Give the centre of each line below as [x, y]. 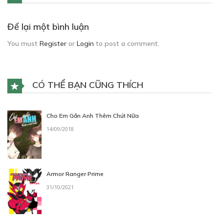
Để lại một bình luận [48, 26]
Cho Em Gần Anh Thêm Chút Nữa [93, 116]
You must [23, 43]
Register [53, 43]
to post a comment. [127, 43]
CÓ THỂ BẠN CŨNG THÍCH [87, 85]
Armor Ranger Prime [75, 174]
